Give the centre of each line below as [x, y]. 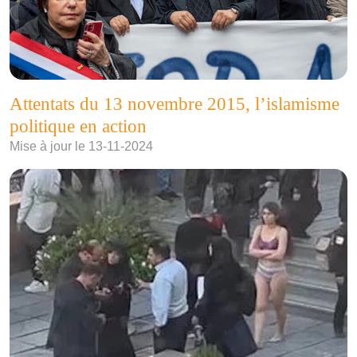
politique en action [78, 126]
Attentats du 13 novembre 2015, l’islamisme [175, 103]
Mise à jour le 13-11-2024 [81, 146]
